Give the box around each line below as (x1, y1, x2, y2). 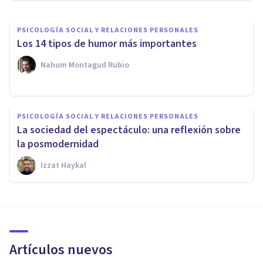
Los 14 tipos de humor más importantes (17, 36, 197, 51)
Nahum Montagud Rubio (41, 59, 129, 71)
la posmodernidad (17, 136, 99, 151)
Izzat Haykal (41, 159, 86, 171)
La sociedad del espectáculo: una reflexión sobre (17, 122, 241, 137)
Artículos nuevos (9, 239, 113, 260)
